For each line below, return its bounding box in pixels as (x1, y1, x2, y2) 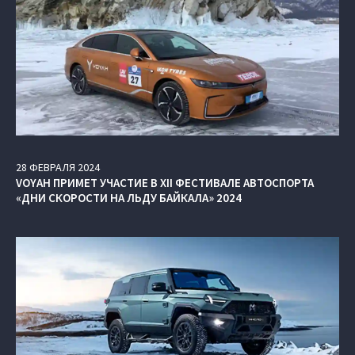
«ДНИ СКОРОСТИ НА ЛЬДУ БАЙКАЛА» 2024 (16, 189, 242, 205)
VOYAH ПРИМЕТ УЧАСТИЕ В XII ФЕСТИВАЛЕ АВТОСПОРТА (16, 174, 314, 190)
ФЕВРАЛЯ (29, 159, 75, 174)
